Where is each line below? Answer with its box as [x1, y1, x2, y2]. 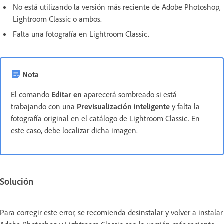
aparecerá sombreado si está [82, 89, 177, 100]
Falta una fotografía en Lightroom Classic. [13, 29, 149, 39]
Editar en [51, 89, 82, 100]
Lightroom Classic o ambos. [13, 14, 102, 24]
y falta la [170, 101, 200, 112]
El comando [11, 89, 51, 100]
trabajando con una [11, 101, 77, 112]
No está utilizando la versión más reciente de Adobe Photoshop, [13, 2, 221, 12]
